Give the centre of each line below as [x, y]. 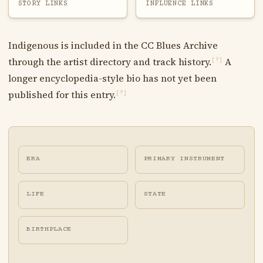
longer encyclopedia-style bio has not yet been [112, 78]
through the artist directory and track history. [109, 61]
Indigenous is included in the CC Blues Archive [113, 45]
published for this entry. [62, 94]
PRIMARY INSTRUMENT [184, 159]
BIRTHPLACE [49, 230]
